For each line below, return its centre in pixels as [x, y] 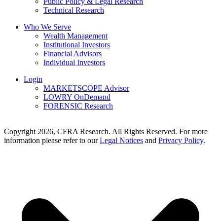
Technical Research [74, 10]
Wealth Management [75, 36]
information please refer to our [52, 140]
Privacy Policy [181, 140]
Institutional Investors [77, 45]
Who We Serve [47, 27]
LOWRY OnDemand [77, 97]
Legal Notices [121, 140]
